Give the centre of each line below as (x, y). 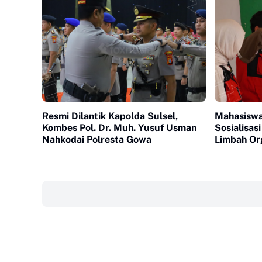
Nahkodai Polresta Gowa (97, 140)
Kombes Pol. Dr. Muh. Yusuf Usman (119, 128)
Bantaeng (236, 151)
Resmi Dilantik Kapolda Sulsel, (110, 116)
